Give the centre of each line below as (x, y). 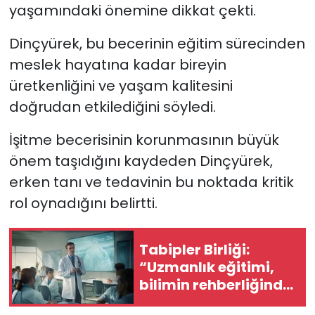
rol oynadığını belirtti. (83, 204)
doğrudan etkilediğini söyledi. (112, 107)
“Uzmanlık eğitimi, (207, 267)
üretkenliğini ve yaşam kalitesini (121, 86)
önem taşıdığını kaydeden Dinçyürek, (141, 161)
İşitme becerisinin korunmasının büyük (144, 140)
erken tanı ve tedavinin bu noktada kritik (151, 182)
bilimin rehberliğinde (215, 284)
